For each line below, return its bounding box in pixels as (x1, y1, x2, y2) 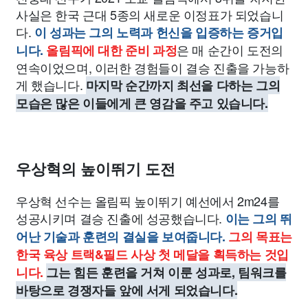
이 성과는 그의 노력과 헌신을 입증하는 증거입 (34, 23, 283, 41)
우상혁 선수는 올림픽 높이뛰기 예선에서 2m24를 (16, 192, 280, 210)
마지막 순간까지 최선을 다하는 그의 (85, 76, 280, 94)
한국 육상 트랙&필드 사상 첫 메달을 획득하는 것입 (16, 245, 289, 263)
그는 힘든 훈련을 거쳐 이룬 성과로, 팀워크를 (46, 263, 287, 281)
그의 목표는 (228, 228, 292, 245)
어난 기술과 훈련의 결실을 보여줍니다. (16, 228, 225, 245)
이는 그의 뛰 (225, 210, 292, 228)
